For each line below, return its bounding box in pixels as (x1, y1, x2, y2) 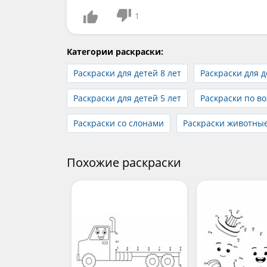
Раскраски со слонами (73, 117, 164, 129)
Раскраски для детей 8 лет (73, 67, 181, 79)
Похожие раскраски (67, 154, 181, 171)
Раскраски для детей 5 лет (73, 92, 181, 104)
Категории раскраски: (67, 46, 163, 58)
